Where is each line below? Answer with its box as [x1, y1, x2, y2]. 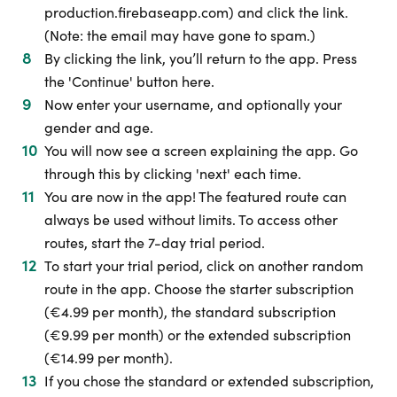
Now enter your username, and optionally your [44, 95, 342, 113]
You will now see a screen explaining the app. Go [44, 141, 358, 160]
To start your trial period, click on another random [44, 256, 363, 275]
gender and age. [44, 118, 153, 136]
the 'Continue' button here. [44, 72, 214, 90]
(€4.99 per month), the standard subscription [44, 302, 336, 321]
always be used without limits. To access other [44, 210, 338, 229]
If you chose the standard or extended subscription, [44, 371, 374, 390]
